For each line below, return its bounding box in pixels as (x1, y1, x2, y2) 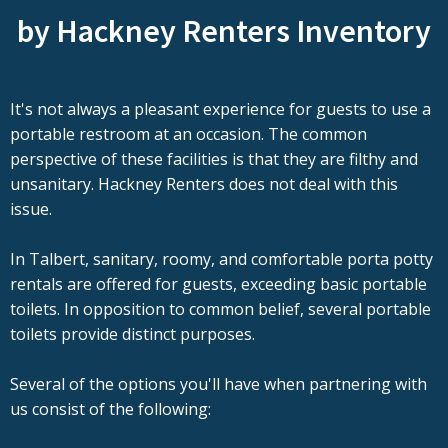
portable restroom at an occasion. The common (10, 123, 367, 146)
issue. (10, 198, 52, 221)
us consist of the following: (10, 398, 211, 421)
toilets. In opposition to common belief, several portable (10, 298, 431, 321)
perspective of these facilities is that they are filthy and (10, 148, 418, 171)
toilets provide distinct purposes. (10, 323, 255, 346)
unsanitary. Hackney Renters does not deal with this (10, 173, 398, 196)
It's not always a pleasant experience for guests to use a (10, 98, 431, 121)
